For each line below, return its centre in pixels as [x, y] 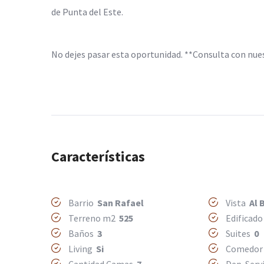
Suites [239, 234]
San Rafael [121, 203]
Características [98, 157]
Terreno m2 [93, 218]
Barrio [82, 203]
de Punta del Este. [87, 12]
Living [81, 249]
